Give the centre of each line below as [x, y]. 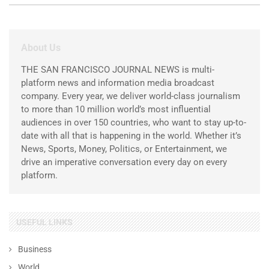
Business [35, 249]
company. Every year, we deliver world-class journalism [131, 96]
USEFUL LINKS [44, 222]
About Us [41, 47]
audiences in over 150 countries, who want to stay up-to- [134, 122]
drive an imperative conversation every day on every [124, 162]
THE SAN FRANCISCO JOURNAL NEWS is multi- [118, 69]
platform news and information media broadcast [118, 83]
